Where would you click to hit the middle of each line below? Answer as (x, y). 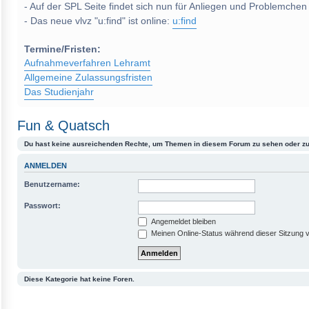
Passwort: (42, 205)
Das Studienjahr (59, 92)
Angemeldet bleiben (182, 221)
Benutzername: (52, 184)
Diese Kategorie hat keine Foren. (79, 279)
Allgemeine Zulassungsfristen (88, 78)
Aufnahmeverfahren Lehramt (87, 63)
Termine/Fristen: (62, 49)
